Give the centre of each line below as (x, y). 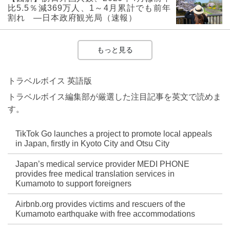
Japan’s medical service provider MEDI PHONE (102, 164)
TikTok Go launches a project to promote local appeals (114, 134)
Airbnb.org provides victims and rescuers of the (100, 204)
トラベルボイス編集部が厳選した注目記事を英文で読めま (114, 97)
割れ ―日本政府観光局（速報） (72, 18)
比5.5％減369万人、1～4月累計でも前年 (89, 8)
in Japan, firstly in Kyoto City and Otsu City (92, 144)
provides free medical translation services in (95, 174)
